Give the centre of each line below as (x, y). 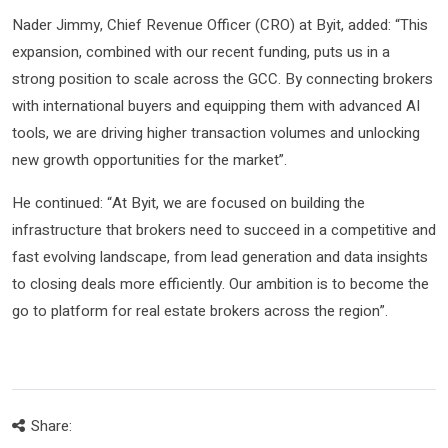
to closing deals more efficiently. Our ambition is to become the (220, 283)
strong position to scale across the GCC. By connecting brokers (222, 78)
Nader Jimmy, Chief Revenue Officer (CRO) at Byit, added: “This (220, 24)
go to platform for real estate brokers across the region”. (200, 310)
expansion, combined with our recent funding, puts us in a (201, 51)
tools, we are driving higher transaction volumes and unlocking (216, 132)
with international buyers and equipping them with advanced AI (216, 105)
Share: (51, 425)
